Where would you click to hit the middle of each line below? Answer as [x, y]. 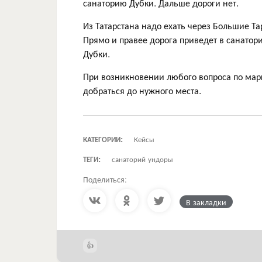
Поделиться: [105, 179]
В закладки [206, 201]
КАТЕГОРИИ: [103, 139]
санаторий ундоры [142, 158]
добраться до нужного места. [142, 90]
